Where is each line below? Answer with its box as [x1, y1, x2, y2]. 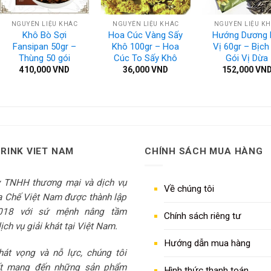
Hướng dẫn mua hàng [164, 238, 250, 249]
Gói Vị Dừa [226, 53, 269, 64]
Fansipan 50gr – [12, 41, 76, 53]
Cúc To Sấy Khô [114, 53, 178, 64]
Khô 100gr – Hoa [112, 41, 180, 53]
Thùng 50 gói [18, 53, 70, 64]
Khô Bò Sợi [22, 30, 67, 41]
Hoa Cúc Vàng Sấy [108, 30, 183, 41]
